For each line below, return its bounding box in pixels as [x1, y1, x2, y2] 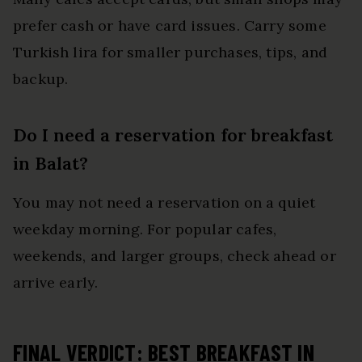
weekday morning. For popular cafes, [13, 219, 277, 238]
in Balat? [13, 151, 88, 175]
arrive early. [13, 272, 99, 292]
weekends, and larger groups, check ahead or [13, 246, 336, 265]
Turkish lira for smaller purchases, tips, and [13, 42, 328, 61]
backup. [13, 69, 69, 88]
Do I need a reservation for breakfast [13, 123, 333, 146]
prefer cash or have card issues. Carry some [13, 15, 326, 35]
